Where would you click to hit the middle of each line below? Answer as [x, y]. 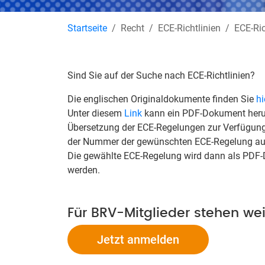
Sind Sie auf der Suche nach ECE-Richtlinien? [161, 76]
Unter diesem [96, 114]
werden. [84, 170]
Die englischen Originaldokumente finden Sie [162, 99]
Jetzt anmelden [138, 240]
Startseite [87, 28]
